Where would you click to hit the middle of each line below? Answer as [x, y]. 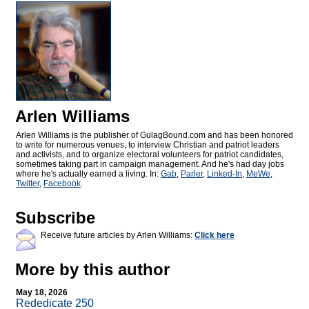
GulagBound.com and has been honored [217, 136]
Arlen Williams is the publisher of [78, 136]
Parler [192, 174]
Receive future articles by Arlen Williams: [118, 236]
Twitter [28, 184]
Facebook [62, 184]
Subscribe [55, 218]
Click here [215, 236]
